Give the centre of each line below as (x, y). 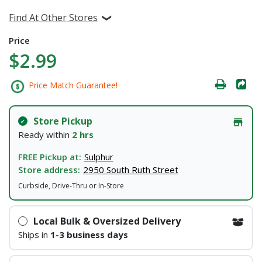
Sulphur (99, 157)
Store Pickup (63, 121)
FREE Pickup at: (49, 157)
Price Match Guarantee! (72, 85)
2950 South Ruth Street (130, 170)
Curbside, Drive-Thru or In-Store (71, 186)
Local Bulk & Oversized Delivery (107, 221)
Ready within (45, 135)
